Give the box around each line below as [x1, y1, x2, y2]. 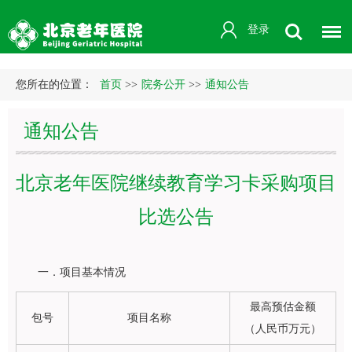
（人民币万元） [244, 323, 321, 335]
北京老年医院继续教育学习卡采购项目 [16, 173, 336, 193]
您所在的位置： [16, 79, 96, 90]
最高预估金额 [250, 301, 316, 313]
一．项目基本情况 [38, 266, 126, 278]
